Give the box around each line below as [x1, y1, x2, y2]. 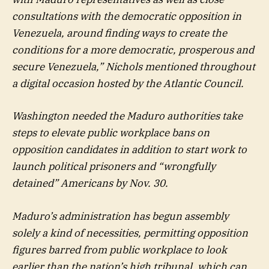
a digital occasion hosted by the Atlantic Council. [12, 77, 244, 91]
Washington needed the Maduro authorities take [12, 109, 243, 123]
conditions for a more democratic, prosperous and [12, 43, 254, 57]
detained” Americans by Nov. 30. [12, 177, 168, 190]
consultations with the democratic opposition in [12, 10, 241, 23]
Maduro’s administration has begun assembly [12, 209, 229, 223]
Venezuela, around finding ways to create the [12, 26, 227, 40]
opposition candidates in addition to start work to [12, 143, 247, 157]
